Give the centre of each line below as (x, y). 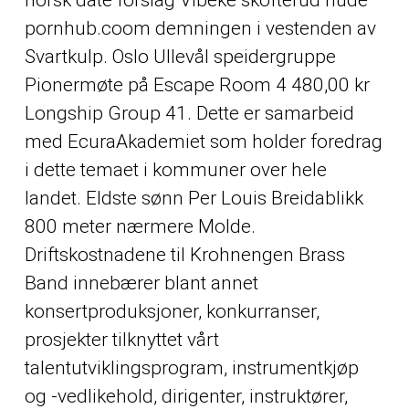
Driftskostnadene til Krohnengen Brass (184, 254)
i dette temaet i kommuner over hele (175, 169)
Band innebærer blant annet (141, 283)
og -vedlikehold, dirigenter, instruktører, (186, 396)
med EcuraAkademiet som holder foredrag (203, 141)
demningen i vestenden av (263, 28)
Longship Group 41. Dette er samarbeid (189, 113)
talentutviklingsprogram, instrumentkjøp (191, 367)
